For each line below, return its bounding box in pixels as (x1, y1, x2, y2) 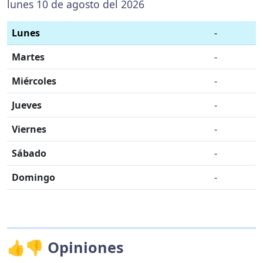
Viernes (12, 122, 46, 136)
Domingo (12, 170, 55, 184)
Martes (12, 50, 45, 63)
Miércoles (12, 74, 56, 87)
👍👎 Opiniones (7, 237, 124, 257)
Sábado (12, 146, 46, 160)
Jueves (12, 98, 42, 112)
